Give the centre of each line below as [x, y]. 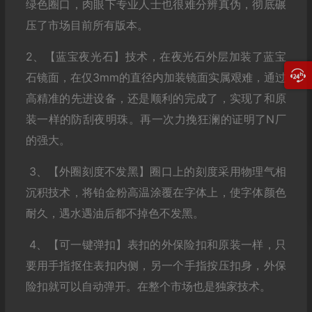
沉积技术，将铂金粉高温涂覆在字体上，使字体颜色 [156, 192]
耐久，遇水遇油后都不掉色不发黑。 [115, 213]
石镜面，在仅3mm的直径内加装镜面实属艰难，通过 [156, 77]
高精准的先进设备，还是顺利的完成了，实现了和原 [156, 98]
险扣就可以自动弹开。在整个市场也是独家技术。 [150, 286]
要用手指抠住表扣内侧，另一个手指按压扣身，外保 [156, 265]
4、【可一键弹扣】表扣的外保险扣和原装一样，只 [156, 244]
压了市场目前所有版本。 [88, 25]
